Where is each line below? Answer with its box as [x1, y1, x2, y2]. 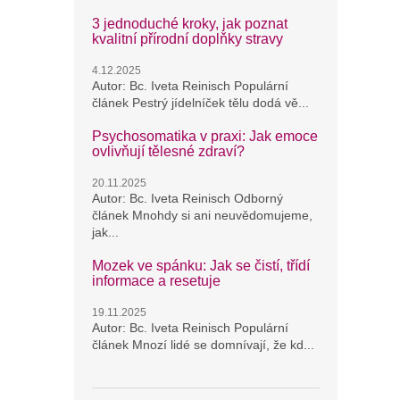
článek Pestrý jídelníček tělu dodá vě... [92, 96, 309, 110]
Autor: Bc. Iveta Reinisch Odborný [92, 191, 283, 205]
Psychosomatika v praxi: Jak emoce [92, 129, 318, 144]
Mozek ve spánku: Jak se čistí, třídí [92, 258, 310, 273]
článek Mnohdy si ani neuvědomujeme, [92, 208, 312, 222]
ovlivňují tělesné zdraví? [92, 144, 245, 159]
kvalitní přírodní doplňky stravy [92, 31, 283, 46]
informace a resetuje [92, 273, 221, 288]
